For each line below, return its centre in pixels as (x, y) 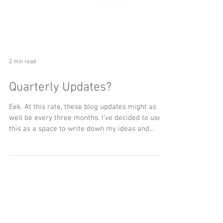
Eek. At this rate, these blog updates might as (83, 134)
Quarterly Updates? (60, 114)
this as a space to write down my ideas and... (81, 156)
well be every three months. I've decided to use (85, 145)
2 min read (22, 89)
